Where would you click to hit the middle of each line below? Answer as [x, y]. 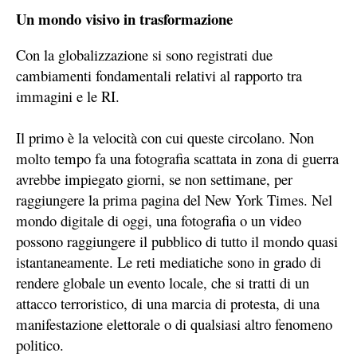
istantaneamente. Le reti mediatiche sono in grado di [169, 262]
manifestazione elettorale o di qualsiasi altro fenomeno [174, 324]
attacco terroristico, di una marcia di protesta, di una [168, 304]
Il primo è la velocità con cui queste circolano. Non [165, 138]
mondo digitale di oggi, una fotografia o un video [159, 221]
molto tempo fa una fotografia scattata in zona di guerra [177, 159]
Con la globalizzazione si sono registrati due [144, 55]
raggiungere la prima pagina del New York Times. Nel [174, 200]
